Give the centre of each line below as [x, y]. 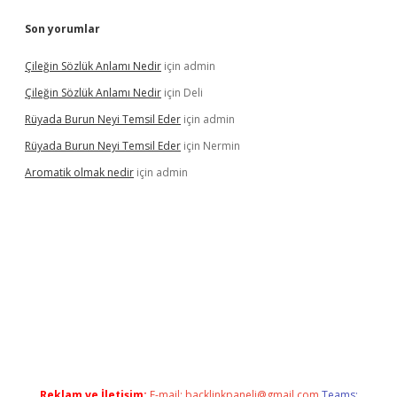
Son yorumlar [62, 29]
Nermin [222, 146]
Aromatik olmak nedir [79, 172]
